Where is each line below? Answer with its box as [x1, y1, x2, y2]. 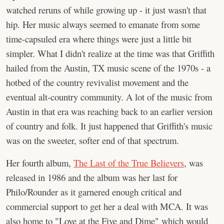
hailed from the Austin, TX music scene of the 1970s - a [6, 61, 210, 74]
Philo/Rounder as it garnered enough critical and [6, 185, 181, 198]
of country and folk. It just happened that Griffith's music [6, 119, 212, 132]
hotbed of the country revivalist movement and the [6, 76, 188, 88]
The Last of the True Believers [73, 156, 184, 169]
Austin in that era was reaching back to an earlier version [6, 105, 212, 117]
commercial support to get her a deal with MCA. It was [6, 200, 208, 212]
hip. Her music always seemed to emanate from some [6, 18, 200, 30]
